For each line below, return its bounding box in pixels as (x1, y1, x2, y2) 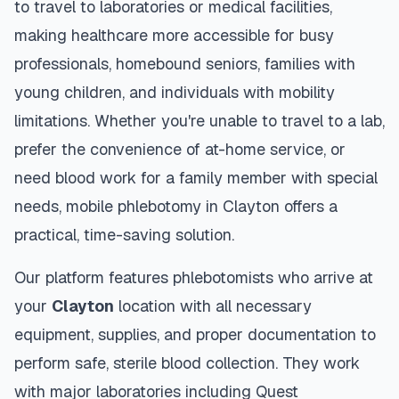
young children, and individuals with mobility (14, 82, 335, 102)
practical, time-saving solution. (14, 224, 234, 245)
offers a (280, 196, 338, 216)
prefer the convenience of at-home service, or (14, 139, 346, 159)
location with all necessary (114, 296, 312, 316)
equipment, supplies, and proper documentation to (14, 324, 376, 345)
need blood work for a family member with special (14, 167, 378, 188)
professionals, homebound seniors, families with (14, 53, 355, 74)
